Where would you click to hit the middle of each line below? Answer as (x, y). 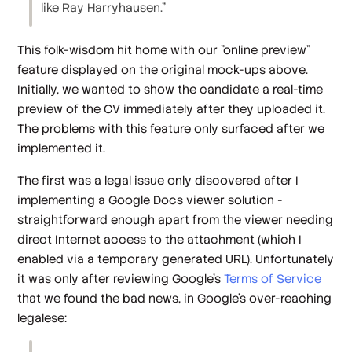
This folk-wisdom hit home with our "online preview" (164, 49)
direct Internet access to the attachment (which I (160, 239)
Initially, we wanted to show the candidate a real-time (170, 89)
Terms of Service (273, 279)
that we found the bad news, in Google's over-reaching (175, 298)
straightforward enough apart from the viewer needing (176, 220)
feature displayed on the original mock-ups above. (163, 69)
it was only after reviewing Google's (121, 279)
